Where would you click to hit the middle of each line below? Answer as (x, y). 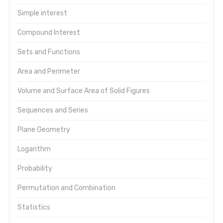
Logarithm (34, 149)
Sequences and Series (53, 110)
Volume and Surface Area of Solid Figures (84, 91)
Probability (35, 168)
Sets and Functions (49, 52)
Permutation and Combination (66, 188)
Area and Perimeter (49, 71)
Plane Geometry (44, 130)
